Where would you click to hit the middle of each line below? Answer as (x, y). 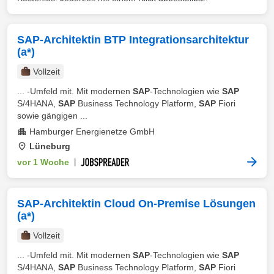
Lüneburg (50, 146)
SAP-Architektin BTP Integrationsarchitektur (133, 40)
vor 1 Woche (43, 162)
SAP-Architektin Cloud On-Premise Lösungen (136, 204)
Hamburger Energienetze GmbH (92, 131)
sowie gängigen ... (52, 116)
